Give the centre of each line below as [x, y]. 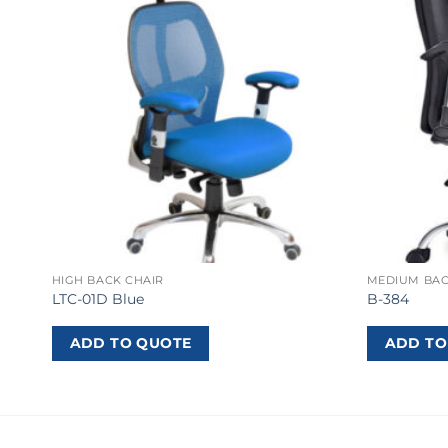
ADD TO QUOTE [130, 343]
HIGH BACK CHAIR [107, 280]
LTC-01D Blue [97, 299]
